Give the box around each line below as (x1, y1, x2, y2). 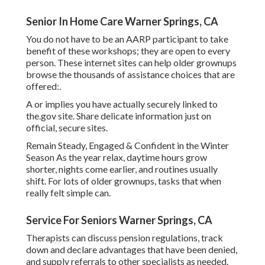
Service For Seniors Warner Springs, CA (26, 214, 212, 227)
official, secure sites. (26, 122, 108, 134)
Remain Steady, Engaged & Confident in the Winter (26, 140, 229, 151)
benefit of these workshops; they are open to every (26, 45, 230, 57)
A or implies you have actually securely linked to (26, 98, 218, 110)
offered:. (26, 80, 61, 92)
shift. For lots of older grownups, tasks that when (26, 175, 221, 187)
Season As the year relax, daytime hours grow (26, 151, 207, 163)
